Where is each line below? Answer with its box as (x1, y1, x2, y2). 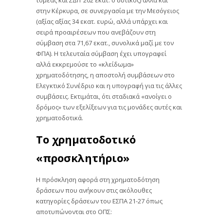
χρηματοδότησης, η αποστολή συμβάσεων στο (36, 70, 175, 79)
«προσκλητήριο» (36, 150, 129, 165)
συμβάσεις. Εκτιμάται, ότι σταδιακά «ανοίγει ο (36, 91, 172, 101)
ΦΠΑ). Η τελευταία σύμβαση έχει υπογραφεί (36, 49, 166, 58)
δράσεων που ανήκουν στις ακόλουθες (36, 185, 152, 194)
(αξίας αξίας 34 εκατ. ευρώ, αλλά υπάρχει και (36, 17, 168, 26)
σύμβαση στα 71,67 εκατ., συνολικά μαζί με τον (36, 38, 174, 47)
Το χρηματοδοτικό (36, 131, 136, 146)
